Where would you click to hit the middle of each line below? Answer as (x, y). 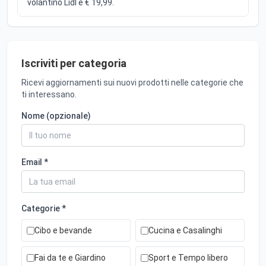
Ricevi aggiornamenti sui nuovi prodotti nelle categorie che (132, 83)
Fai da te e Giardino (70, 258)
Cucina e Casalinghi (185, 231)
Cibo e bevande (63, 231)
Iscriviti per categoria (74, 64)
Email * (35, 162)
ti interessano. (49, 95)
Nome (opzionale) (56, 116)
